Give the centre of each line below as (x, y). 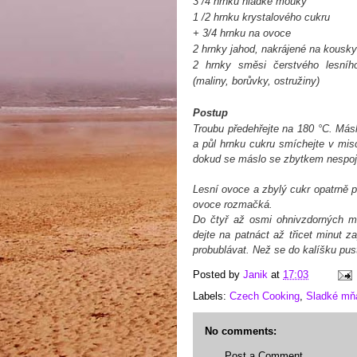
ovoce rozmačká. (233, 204)
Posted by (218, 275)
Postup (210, 113)
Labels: (211, 296)
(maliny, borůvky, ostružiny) (256, 81)
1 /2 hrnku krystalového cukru (261, 17)
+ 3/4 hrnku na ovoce (242, 33)
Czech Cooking (265, 296)
